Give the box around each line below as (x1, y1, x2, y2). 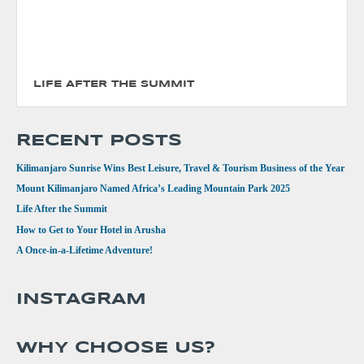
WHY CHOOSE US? (16, 340, 215, 356)
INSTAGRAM (16, 291, 146, 307)
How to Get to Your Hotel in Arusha (16, 223, 166, 236)
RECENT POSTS (16, 132, 182, 149)
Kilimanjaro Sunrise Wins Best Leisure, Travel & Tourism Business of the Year (16, 162, 344, 174)
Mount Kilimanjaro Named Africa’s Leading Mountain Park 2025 (16, 182, 290, 194)
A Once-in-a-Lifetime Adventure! (16, 244, 153, 256)
